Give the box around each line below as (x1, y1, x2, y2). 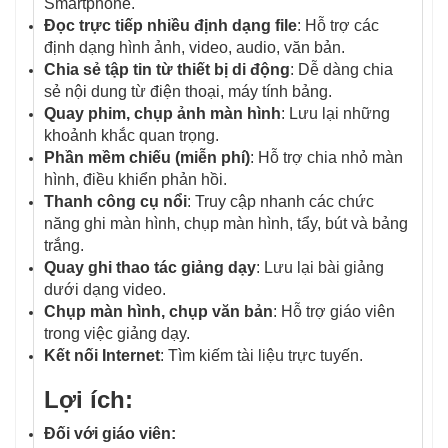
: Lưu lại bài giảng (256, 258, 384, 276)
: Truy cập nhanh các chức (187, 192, 374, 210)
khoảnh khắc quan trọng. (44, 126, 219, 144)
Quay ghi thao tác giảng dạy (44, 258, 256, 276)
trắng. (44, 236, 84, 254)
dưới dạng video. (44, 280, 166, 298)
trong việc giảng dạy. (44, 324, 190, 342)
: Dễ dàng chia (290, 60, 393, 78)
